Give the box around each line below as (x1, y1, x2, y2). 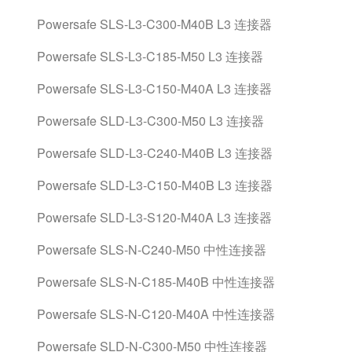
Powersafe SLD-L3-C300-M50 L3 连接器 (37, 112, 264, 130)
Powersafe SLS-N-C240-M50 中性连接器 (37, 240, 266, 258)
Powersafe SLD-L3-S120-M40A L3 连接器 (37, 208, 272, 226)
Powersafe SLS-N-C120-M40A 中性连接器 (37, 305, 275, 323)
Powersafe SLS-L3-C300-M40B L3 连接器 (37, 15, 272, 33)
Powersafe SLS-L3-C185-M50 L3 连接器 (37, 47, 263, 65)
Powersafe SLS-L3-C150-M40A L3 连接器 (37, 79, 272, 97)
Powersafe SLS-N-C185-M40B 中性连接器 (37, 273, 275, 291)
